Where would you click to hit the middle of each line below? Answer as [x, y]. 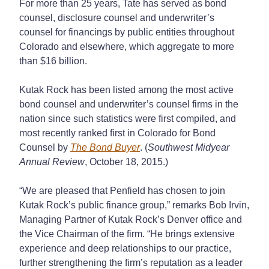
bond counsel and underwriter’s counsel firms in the [129, 104]
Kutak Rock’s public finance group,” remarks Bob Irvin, [134, 205]
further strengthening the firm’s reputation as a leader [131, 262]
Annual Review [52, 162]
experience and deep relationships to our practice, [125, 248]
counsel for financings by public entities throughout [127, 32]
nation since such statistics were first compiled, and [128, 118]
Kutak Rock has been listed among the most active [126, 89]
